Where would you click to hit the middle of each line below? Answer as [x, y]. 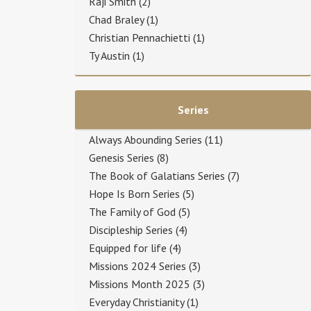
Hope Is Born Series [134, 193]
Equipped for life [128, 247]
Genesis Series [121, 157]
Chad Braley [116, 19]
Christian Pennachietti [140, 37]
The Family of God [132, 211]
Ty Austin [109, 55]
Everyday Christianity [136, 302]
